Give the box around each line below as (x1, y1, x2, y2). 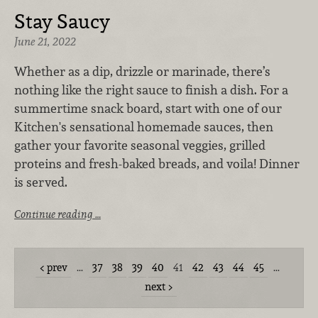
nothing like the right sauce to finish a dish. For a (14, 81, 288, 98)
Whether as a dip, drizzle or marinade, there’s (14, 62, 270, 79)
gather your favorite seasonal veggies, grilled (14, 136, 265, 153)
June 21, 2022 (14, 34, 76, 50)
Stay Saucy (14, 9, 110, 35)
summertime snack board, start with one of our (14, 99, 282, 116)
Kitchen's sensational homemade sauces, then (14, 118, 273, 135)
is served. (14, 173, 67, 190)
